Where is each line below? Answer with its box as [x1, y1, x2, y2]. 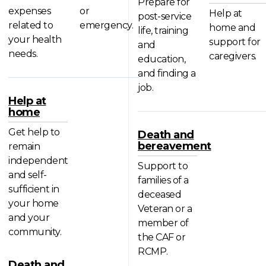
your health [8, 33, 62, 45]
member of [138, 217, 189, 229]
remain [8, 141, 40, 153]
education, [138, 53, 185, 65]
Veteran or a [138, 203, 192, 215]
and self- [8, 169, 47, 181]
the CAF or [138, 232, 185, 243]
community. [8, 226, 61, 238]
